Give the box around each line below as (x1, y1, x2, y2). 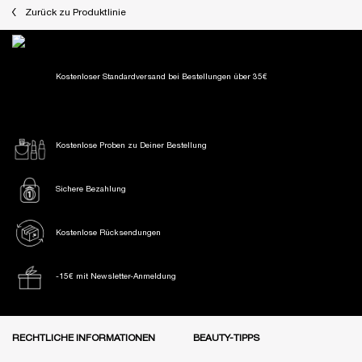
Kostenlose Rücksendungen (55, 229, 161, 237)
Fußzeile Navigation (12, 318, 103, 327)
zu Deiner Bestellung (127, 141, 207, 149)
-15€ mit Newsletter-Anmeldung (55, 272, 176, 280)
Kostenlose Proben (55, 141, 128, 149)
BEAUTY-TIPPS (193, 333, 259, 343)
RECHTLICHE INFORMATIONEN (12, 333, 155, 343)
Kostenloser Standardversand (55, 73, 168, 81)
